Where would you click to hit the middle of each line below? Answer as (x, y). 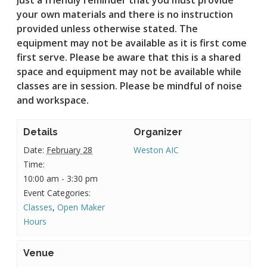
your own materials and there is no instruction (125, 14)
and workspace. (53, 100)
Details (41, 132)
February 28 (70, 150)
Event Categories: (57, 193)
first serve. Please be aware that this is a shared (129, 57)
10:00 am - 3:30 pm (61, 178)
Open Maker (81, 207)
